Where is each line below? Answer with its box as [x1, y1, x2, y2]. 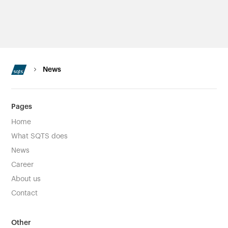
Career [11, 161, 34, 168]
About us [11, 175, 41, 183]
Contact [11, 189, 38, 197]
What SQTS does [11, 132, 68, 140]
